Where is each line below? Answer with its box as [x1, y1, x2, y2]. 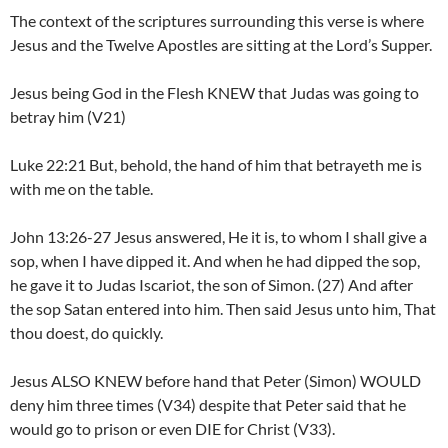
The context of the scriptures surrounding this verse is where [10, 11, 424, 31]
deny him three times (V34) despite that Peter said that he [10, 395, 406, 415]
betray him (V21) [10, 107, 126, 127]
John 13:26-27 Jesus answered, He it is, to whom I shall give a [10, 227, 427, 247]
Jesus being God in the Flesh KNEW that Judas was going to [10, 83, 419, 103]
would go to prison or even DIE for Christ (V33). [10, 419, 335, 439]
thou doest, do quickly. [10, 323, 163, 343]
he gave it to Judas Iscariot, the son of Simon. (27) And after [10, 275, 413, 295]
